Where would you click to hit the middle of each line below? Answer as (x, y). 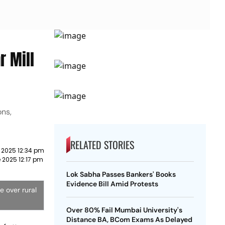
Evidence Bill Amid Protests (112, 184)
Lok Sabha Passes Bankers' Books (121, 174)
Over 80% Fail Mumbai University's (124, 210)
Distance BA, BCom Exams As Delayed (129, 219)
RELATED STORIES (102, 145)
